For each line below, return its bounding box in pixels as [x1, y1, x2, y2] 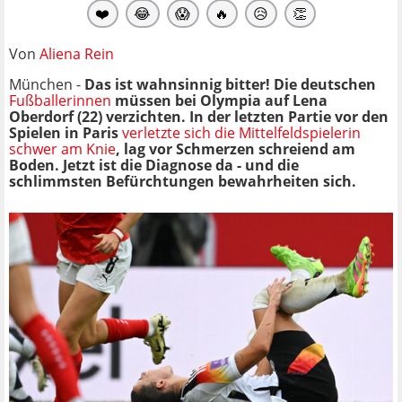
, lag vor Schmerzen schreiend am [116, 138, 355, 159]
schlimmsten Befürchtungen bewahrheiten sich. [9, 170, 356, 191]
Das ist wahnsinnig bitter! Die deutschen [84, 74, 376, 94]
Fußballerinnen [9, 90, 111, 110]
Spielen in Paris [9, 122, 122, 143]
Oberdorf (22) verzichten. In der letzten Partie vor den [9, 106, 389, 127]
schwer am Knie [9, 138, 116, 159]
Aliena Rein [39, 43, 114, 64]
